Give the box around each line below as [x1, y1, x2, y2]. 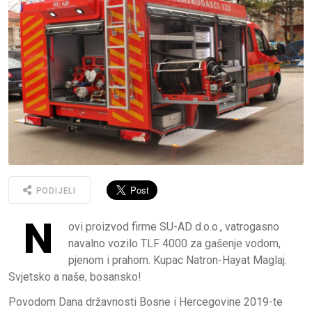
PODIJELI [33, 186, 77, 196]
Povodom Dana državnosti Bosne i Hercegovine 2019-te [8, 295, 283, 309]
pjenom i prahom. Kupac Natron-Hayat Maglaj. [68, 253, 287, 267]
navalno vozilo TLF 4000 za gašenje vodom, [68, 236, 281, 250]
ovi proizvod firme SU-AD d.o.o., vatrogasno [68, 219, 279, 233]
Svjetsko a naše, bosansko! [8, 270, 141, 283]
